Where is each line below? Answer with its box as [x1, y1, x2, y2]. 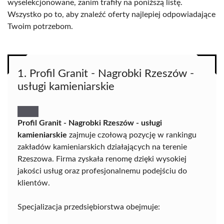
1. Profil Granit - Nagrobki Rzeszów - [17, 68, 194, 79]
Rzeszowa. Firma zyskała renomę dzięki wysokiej [17, 155, 186, 163]
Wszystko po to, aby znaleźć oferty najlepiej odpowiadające [7, 10, 215, 18]
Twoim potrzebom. [7, 22, 73, 30]
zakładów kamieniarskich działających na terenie [17, 143, 187, 151]
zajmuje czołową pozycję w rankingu [67, 131, 196, 139]
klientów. [17, 179, 50, 187]
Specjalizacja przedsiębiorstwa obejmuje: [17, 203, 160, 211]
